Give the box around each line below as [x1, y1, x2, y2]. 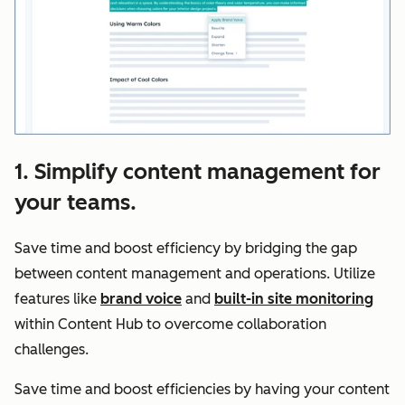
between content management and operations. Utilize [14, 264, 375, 282]
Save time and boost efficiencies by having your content [14, 380, 390, 398]
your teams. [14, 188, 137, 215]
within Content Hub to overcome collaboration [14, 315, 326, 333]
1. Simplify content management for [14, 157, 381, 184]
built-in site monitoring [214, 289, 373, 307]
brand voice [100, 289, 182, 307]
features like [14, 289, 100, 307]
